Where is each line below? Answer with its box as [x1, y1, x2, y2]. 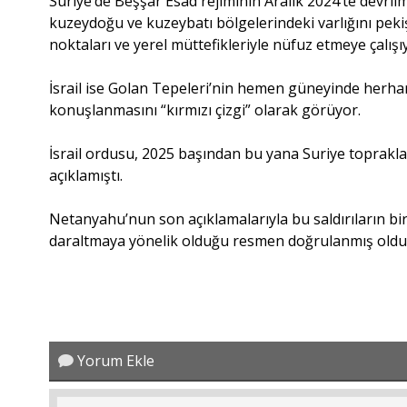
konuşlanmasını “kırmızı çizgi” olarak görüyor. [49, 99, 362, 120]
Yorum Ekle [74, 350, 155, 371]
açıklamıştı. [49, 164, 124, 185]
